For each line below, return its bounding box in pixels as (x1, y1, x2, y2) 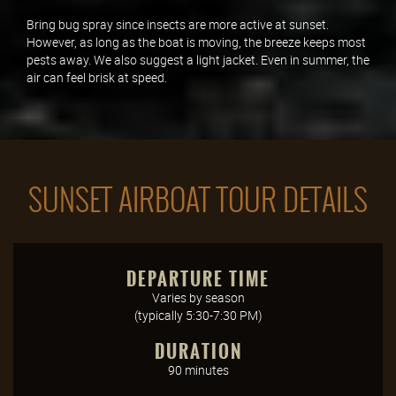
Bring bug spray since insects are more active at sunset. (27, 15, 329, 33)
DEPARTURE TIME (126, 265, 270, 293)
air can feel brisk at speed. (27, 68, 167, 86)
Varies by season (151, 289, 245, 307)
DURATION (154, 338, 242, 366)
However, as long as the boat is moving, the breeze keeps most (27, 33, 366, 50)
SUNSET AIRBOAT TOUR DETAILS (28, 178, 368, 223)
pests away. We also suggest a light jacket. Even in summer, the (27, 50, 369, 68)
